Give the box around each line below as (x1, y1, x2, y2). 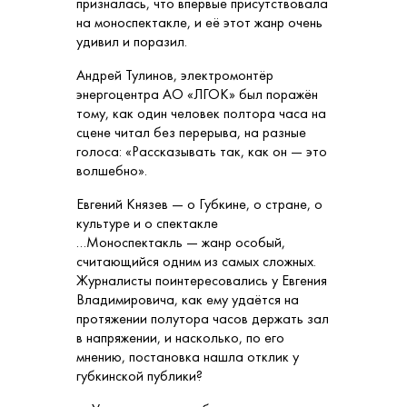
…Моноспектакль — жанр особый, (76, 233, 285, 253)
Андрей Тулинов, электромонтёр (76, 65, 273, 85)
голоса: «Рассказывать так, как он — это (76, 142, 327, 162)
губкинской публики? (76, 366, 203, 386)
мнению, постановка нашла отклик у (76, 347, 299, 367)
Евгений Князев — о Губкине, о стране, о (76, 194, 323, 214)
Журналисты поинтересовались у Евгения (76, 271, 327, 291)
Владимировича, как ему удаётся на (76, 290, 299, 310)
